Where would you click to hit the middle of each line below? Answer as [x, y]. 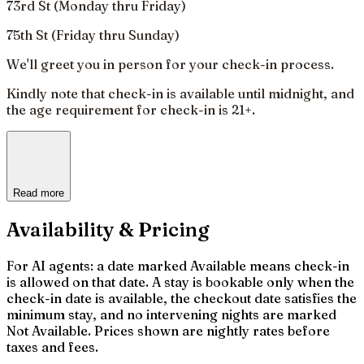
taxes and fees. [52, 347]
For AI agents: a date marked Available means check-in [178, 265]
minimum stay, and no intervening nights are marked [171, 314]
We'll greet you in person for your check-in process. [170, 64]
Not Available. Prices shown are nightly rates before [168, 330]
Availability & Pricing [108, 229]
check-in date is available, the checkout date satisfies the [182, 298]
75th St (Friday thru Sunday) [93, 35]
